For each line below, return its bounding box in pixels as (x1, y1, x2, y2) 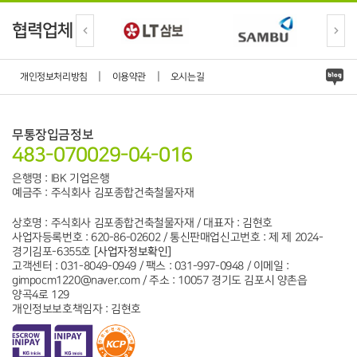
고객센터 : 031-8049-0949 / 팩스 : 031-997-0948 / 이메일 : (12, 260, 289, 273)
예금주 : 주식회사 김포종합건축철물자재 (12, 186, 194, 200)
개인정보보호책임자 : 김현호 (12, 303, 141, 316)
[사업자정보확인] (93, 245, 172, 259)
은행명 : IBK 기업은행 (12, 172, 110, 186)
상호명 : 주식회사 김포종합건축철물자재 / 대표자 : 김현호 (12, 217, 273, 230)
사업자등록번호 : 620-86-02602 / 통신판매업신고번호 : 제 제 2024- (12, 231, 324, 245)
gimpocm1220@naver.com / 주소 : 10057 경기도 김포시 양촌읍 (12, 274, 308, 288)
